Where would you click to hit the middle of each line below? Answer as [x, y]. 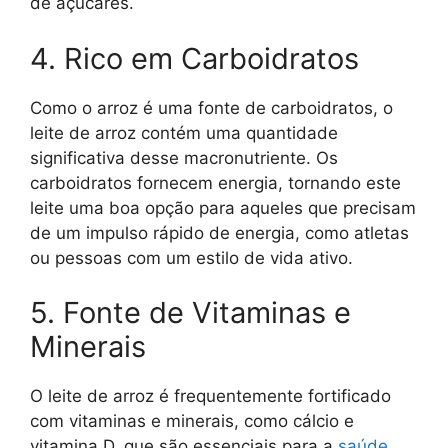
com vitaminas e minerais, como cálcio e [192, 421]
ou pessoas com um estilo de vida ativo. [191, 257]
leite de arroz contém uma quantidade [184, 132]
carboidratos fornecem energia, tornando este [215, 182]
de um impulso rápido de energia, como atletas [219, 232]
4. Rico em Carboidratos [194, 58]
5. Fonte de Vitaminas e [190, 313]
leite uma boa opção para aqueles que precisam [223, 207]
